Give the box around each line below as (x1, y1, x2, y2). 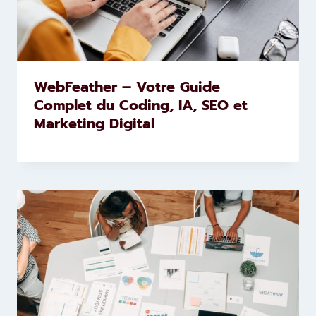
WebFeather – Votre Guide (34, 75, 220, 97)
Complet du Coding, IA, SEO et (34, 94, 248, 116)
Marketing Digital (34, 112, 154, 134)
